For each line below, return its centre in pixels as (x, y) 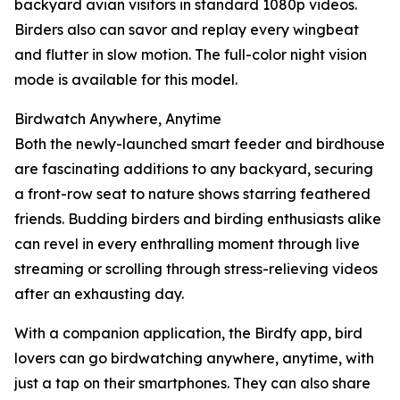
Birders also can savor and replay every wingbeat (187, 30)
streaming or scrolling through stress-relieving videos (196, 269)
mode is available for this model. (126, 80)
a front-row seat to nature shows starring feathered (192, 194)
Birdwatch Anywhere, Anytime (118, 119)
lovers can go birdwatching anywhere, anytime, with (194, 358)
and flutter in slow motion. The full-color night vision (191, 55)
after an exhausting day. (99, 294)
